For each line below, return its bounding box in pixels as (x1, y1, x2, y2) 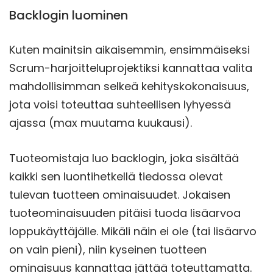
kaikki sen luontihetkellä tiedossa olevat (9, 168, 223, 184)
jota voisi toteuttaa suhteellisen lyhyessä (9, 96, 231, 112)
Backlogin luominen (9, 6, 128, 24)
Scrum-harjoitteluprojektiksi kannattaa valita (9, 60, 252, 76)
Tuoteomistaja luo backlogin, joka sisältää (9, 150, 239, 166)
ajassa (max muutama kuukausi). (9, 115, 192, 130)
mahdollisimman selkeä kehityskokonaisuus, (9, 78, 249, 94)
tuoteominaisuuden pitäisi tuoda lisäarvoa (9, 205, 241, 221)
